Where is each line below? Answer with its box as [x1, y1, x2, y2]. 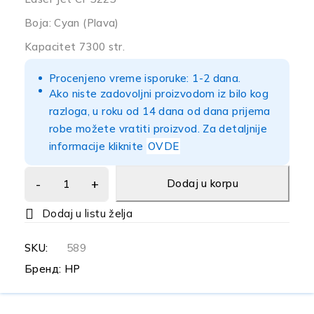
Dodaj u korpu [167, 177, 238, 190]
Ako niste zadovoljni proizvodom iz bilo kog [49, 87, 269, 100]
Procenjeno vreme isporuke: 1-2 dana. [49, 71, 241, 85]
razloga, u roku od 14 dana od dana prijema [49, 104, 271, 118]
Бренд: [25, 262, 64, 275]
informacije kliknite [49, 139, 146, 153]
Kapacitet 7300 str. [25, 40, 125, 53]
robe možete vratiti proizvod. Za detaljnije [49, 122, 268, 135]
